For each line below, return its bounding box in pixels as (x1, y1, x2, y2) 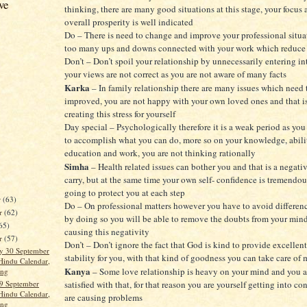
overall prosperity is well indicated (64, 16, 193, 29)
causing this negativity (64, 225, 149, 238)
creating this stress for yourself (64, 108, 175, 121)
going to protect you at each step (64, 186, 185, 199)
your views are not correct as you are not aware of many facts (64, 68, 286, 81)
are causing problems (64, 291, 143, 304)
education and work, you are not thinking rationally (64, 147, 256, 160)
